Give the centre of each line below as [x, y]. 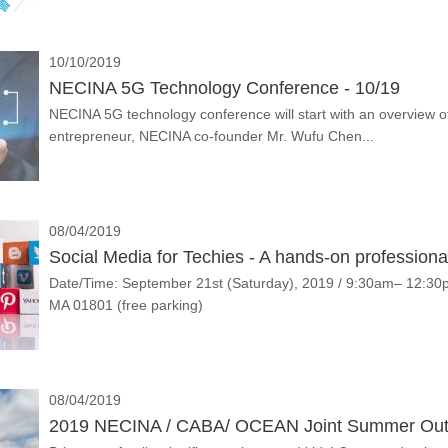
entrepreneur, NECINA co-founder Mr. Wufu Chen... [211, 136]
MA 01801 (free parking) [126, 305]
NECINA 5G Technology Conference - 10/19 [224, 88]
